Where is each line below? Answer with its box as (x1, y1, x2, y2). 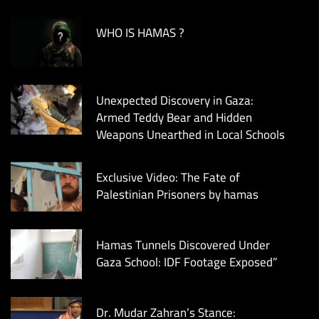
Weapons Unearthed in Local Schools (96, 123, 285, 146)
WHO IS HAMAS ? (96, 21, 184, 44)
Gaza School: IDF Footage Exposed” (96, 251, 277, 273)
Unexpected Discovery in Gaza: (96, 89, 253, 112)
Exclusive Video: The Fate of (96, 166, 240, 189)
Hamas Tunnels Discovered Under (96, 234, 270, 256)
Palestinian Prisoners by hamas (96, 183, 258, 206)
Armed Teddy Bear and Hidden (96, 106, 252, 129)
